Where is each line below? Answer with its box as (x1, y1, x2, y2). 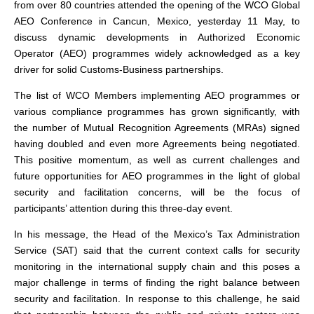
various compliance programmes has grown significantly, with (14, 106, 300, 117)
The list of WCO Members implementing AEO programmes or (14, 90, 300, 101)
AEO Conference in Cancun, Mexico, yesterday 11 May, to (14, 15, 300, 27)
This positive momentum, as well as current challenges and (14, 154, 300, 165)
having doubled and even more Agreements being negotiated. (14, 138, 300, 149)
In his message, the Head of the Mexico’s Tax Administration (14, 228, 300, 240)
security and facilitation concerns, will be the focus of (14, 186, 300, 198)
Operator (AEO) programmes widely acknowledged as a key (14, 48, 300, 59)
